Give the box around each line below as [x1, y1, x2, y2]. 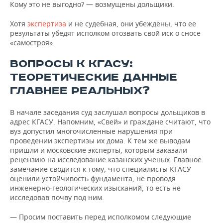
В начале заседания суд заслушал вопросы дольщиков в [10, 108, 205, 117]
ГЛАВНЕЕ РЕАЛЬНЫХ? [10, 84, 150, 98]
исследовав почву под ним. [10, 193, 104, 202]
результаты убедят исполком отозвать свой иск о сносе [10, 28, 201, 38]
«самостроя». [10, 38, 55, 47]
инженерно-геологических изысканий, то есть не [10, 183, 181, 193]
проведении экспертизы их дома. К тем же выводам [10, 136, 190, 145]
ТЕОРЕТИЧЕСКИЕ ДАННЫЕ [10, 71, 177, 84]
